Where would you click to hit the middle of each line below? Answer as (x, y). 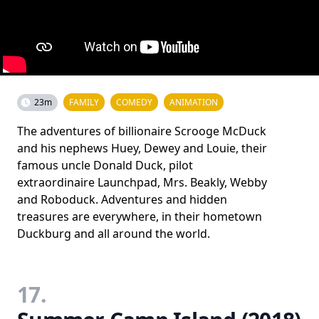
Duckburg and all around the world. (114, 233)
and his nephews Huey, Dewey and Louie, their (142, 148)
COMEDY (134, 102)
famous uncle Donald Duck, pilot (105, 165)
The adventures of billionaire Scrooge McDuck (142, 131)
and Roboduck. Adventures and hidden (122, 199)
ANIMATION (194, 102)
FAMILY (84, 102)
